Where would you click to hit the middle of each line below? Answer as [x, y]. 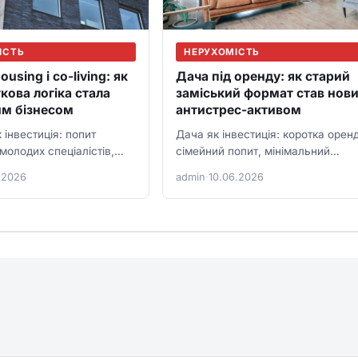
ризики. [196, 185]
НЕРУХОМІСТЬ [222, 52]
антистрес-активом [239, 110]
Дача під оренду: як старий [263, 77]
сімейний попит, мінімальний [253, 151]
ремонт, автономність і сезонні [259, 168]
